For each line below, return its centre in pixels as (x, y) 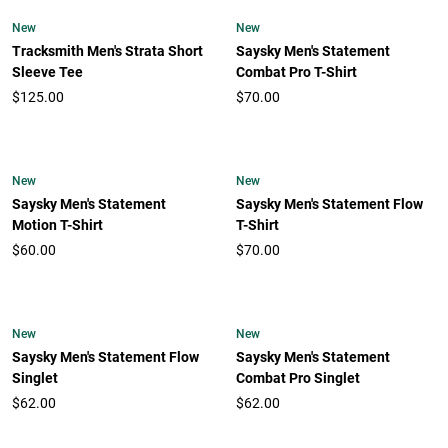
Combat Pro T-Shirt (296, 72)
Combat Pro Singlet (298, 378)
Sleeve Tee (47, 72)
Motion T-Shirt (57, 225)
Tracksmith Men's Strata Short (107, 51)
